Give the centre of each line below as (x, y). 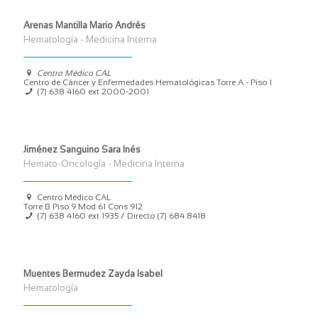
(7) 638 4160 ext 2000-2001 (93, 92)
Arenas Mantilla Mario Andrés (84, 26)
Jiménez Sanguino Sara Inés (82, 150)
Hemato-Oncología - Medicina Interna (104, 164)
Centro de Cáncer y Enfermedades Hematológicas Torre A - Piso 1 (148, 82)
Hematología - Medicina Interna (90, 40)
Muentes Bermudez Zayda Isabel (93, 274)
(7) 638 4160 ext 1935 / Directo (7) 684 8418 (122, 216)
